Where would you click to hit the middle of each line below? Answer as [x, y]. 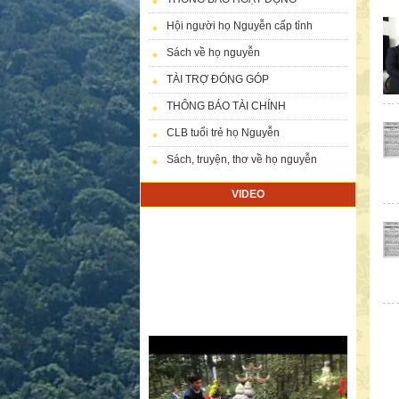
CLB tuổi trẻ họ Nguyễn [223, 132]
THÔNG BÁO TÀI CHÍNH [226, 106]
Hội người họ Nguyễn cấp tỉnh [240, 25]
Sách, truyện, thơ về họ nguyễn [242, 159]
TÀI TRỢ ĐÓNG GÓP [218, 79]
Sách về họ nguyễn [213, 52]
